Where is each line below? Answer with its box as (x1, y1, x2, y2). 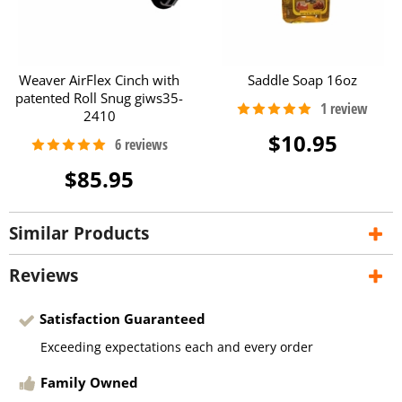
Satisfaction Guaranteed (39, 310, 205, 328)
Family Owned (40, 372, 139, 391)
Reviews (9, 264, 78, 288)
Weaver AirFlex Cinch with (19, 71, 180, 90)
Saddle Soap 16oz (248, 71, 358, 90)
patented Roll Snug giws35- (15, 89, 184, 108)
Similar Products (9, 222, 149, 246)
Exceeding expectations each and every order (40, 337, 313, 355)
